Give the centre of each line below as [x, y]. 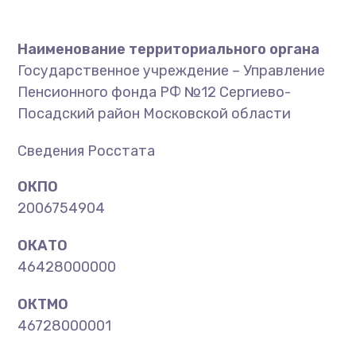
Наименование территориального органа [169, 49]
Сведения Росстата [87, 151]
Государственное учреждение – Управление [172, 71]
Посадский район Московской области [155, 114]
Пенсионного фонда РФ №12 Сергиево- [155, 92]
